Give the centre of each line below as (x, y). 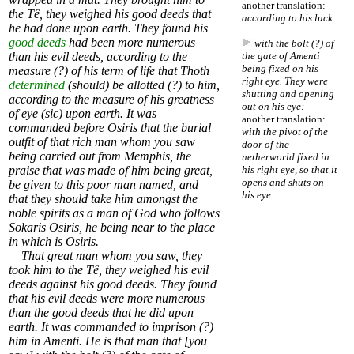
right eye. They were (285, 81)
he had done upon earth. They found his (108, 28)
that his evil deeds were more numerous (107, 299)
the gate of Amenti (281, 56)
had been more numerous (130, 43)
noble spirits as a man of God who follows (114, 213)
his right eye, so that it (290, 170)
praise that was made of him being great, (111, 171)
